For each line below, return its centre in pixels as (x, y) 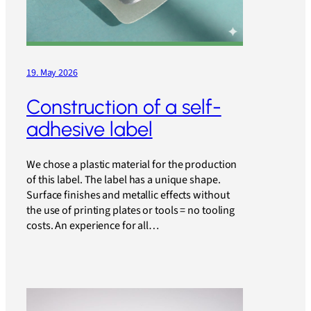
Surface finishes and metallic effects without (128, 195)
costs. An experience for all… (93, 226)
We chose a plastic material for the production (132, 165)
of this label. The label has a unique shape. (124, 180)
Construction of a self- (124, 107)
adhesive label (90, 129)
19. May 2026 (52, 73)
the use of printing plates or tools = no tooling (131, 211)
